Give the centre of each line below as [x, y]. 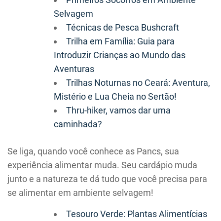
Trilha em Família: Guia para [120, 41]
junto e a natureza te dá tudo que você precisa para [107, 179]
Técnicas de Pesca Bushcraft [123, 28]
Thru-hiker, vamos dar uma [118, 110]
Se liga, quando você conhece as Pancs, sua [93, 151]
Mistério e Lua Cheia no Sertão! [115, 97]
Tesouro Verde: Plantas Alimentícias [137, 214]
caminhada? [78, 124]
